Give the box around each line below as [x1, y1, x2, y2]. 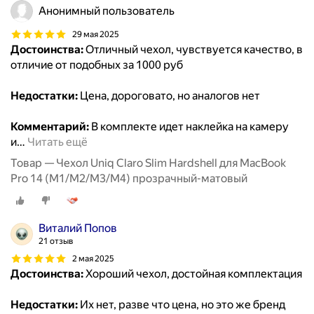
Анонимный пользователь [39, 4, 175, 18]
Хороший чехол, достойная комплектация [83, 267, 302, 281]
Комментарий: [11, 120, 89, 134]
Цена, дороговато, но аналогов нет [78, 89, 260, 103]
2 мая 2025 [72, 253, 114, 264]
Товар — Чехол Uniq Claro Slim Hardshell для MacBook [11, 156, 286, 170]
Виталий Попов [39, 221, 117, 235]
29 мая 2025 [72, 29, 119, 39]
